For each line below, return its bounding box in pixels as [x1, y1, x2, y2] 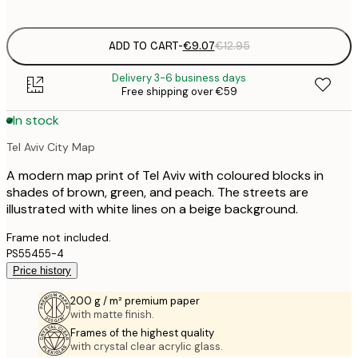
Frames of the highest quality [70, 325, 214, 340]
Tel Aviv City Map [6, 139, 95, 154]
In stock [13, 112, 59, 129]
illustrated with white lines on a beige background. [6, 200, 298, 217]
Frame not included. [6, 229, 111, 245]
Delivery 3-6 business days [112, 70, 246, 85]
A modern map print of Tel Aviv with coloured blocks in [6, 166, 324, 184]
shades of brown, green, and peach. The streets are [6, 183, 308, 201]
